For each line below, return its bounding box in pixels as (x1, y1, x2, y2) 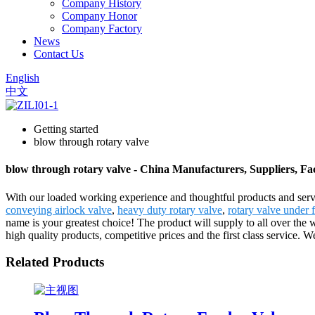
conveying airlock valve (6, 203, 112, 216)
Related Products (6, 255, 104, 270)
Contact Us (34, 48, 84, 60)
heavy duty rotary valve (117, 203, 222, 216)
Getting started (34, 123, 98, 135)
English (6, 72, 39, 84)
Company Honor (62, 10, 137, 22)
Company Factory (62, 22, 142, 34)
